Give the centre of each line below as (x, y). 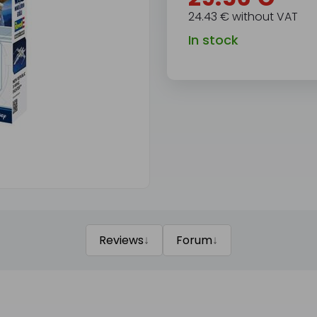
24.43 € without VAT (243, 17)
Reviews (121, 240)
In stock (213, 40)
